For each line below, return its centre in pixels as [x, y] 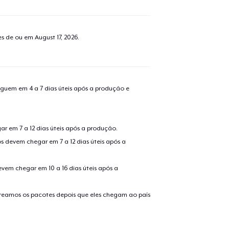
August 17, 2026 [56, 37]
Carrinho [106, 15]
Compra [49, 94]
